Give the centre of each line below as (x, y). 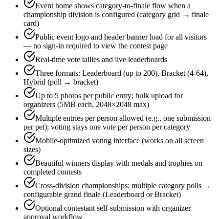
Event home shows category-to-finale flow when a (113, 5)
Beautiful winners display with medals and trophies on (119, 163)
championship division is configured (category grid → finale (116, 14)
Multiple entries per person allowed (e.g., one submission (123, 118)
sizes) (32, 149)
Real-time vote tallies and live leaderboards (101, 59)
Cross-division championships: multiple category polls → (123, 185)
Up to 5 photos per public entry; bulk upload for (109, 95)
